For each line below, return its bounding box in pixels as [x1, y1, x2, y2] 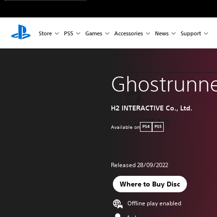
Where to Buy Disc [119, 179, 180, 188]
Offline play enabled [127, 199, 181, 207]
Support [180, 29, 201, 37]
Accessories [114, 29, 143, 37]
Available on [111, 123, 140, 131]
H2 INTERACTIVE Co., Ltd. [111, 104, 192, 112]
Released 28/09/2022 [111, 161, 168, 169]
